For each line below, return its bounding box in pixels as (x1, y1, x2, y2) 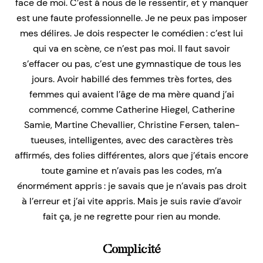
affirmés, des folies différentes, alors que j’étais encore (15, 149, 248, 161)
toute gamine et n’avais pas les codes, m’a (41, 164, 222, 177)
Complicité (102, 241, 161, 256)
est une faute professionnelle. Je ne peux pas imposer (16, 11, 247, 24)
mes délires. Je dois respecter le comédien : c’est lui (20, 26, 243, 39)
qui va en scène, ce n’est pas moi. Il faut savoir (33, 42, 230, 55)
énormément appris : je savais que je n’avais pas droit (16, 179, 247, 192)
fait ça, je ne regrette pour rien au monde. (43, 210, 220, 222)
